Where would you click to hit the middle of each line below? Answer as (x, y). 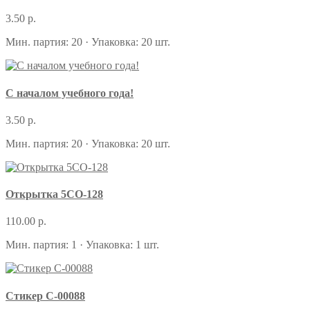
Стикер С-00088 (45, 295)
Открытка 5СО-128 (54, 194)
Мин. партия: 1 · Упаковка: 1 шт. (82, 245)
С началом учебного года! (70, 93)
